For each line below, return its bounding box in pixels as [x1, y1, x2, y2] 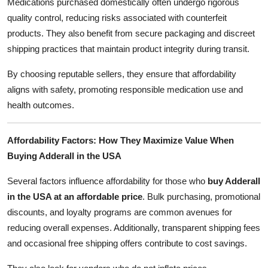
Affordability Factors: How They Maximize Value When [7, 135, 234, 145]
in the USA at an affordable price [7, 191, 142, 202]
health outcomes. [7, 99, 74, 110]
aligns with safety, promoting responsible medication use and [7, 84, 243, 95]
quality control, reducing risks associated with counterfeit [7, 12, 227, 23]
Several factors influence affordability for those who [7, 175, 208, 186]
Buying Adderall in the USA [7, 150, 121, 161]
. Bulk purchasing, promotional [142, 191, 260, 202]
